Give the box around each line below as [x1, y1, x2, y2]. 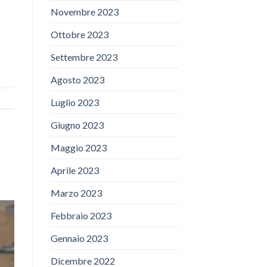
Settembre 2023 [50, 51, 117, 63]
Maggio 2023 [50, 142, 107, 154]
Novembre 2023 [50, 6, 119, 18]
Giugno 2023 [50, 119, 104, 131]
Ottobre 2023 [50, 29, 108, 41]
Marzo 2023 [50, 187, 102, 199]
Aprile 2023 [50, 164, 99, 176]
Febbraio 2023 [50, 210, 111, 222]
